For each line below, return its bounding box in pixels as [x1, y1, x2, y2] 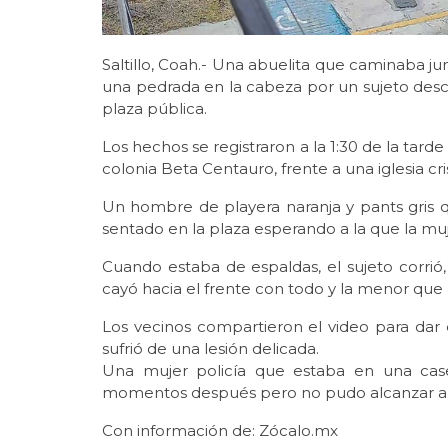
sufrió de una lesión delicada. [102, 339, 319, 359]
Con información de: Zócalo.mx [102, 421, 338, 441]
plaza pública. [102, 99, 207, 119]
